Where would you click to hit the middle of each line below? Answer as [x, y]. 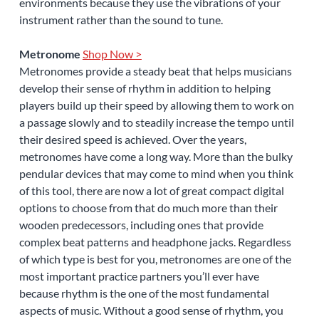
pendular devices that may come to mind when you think [156, 174]
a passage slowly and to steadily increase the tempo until [156, 122]
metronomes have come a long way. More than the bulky [156, 157]
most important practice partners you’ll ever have [139, 276]
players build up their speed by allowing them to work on [156, 105]
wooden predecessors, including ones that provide [141, 225]
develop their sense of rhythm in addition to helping [145, 88]
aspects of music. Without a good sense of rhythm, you [151, 310]
